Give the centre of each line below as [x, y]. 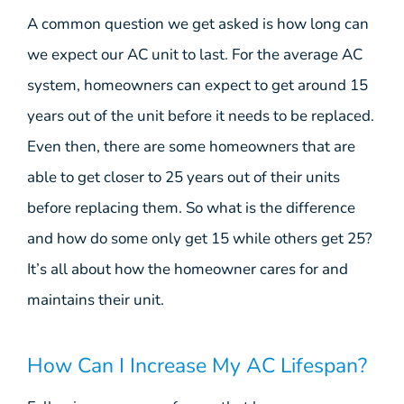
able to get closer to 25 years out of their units [184, 177]
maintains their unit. [96, 299]
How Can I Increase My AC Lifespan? [197, 366]
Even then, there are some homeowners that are [191, 146]
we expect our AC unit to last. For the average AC [195, 54]
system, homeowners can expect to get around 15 [197, 85]
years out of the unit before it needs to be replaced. [201, 115]
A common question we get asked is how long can [198, 23]
